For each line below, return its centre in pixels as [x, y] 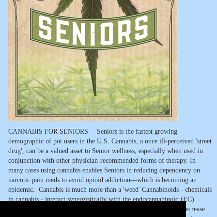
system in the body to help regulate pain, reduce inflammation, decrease [107, 209]
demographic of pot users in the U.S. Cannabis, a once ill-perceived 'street [110, 141]
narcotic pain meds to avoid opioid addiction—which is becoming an [102, 180]
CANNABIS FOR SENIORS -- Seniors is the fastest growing [93, 132]
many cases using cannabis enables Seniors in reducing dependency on [104, 170]
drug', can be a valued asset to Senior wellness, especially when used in [106, 151]
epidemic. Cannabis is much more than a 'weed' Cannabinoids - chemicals [110, 190]
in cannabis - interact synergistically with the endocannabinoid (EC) [101, 199]
